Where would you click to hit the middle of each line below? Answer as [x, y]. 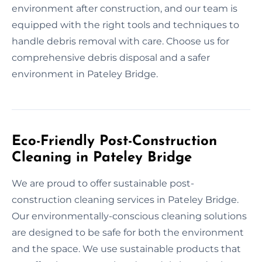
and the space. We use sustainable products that [126, 249]
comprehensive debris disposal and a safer [111, 57]
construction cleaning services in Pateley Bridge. [125, 199]
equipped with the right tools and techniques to [125, 25]
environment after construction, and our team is [125, 8]
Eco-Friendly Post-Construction [114, 141]
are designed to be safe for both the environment [128, 232]
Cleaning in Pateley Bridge [102, 158]
